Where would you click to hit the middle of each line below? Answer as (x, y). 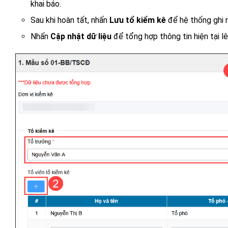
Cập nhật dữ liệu (81, 37)
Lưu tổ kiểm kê (139, 20)
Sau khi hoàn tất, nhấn (70, 20)
